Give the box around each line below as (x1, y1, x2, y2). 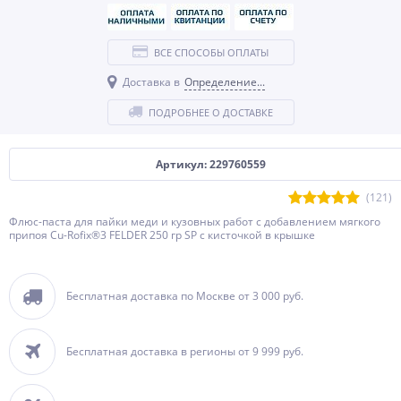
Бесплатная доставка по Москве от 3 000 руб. (66, 288, 303, 303)
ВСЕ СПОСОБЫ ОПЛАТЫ (154, 46, 269, 59)
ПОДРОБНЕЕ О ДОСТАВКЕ (149, 106, 273, 119)
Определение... (183, 74, 265, 90)
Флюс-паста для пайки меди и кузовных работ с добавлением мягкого (9, 214, 380, 229)
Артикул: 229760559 (155, 157, 266, 172)
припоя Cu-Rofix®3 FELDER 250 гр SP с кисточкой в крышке (9, 227, 315, 243)
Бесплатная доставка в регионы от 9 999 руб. (66, 344, 303, 359)
